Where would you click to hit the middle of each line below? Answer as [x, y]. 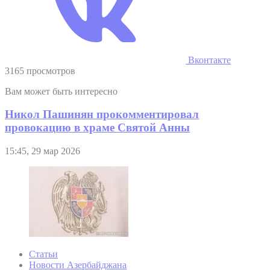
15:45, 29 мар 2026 [42, 151]
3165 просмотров [40, 71]
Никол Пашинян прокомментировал [102, 115]
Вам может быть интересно [61, 91]
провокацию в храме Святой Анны [97, 128]
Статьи [43, 254]
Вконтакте [208, 60]
